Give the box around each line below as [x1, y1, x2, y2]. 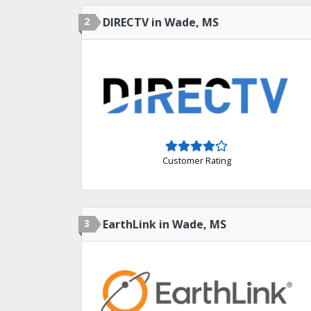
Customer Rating [162, 153, 231, 167]
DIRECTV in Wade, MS [103, 15, 219, 30]
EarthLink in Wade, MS [103, 217, 226, 232]
